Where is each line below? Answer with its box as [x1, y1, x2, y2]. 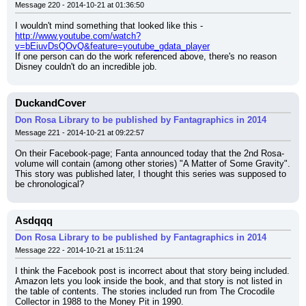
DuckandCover [15, 98, 86, 109]
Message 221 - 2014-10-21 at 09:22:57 [15, 128, 144, 137]
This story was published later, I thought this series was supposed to [15, 169, 286, 179]
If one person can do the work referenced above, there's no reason [15, 51, 277, 61]
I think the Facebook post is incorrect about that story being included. [15, 266, 290, 276]
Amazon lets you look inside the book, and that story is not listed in [15, 276, 282, 286]
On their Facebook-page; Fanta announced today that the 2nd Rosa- [15, 148, 284, 158]
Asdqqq [15, 215, 53, 226]
